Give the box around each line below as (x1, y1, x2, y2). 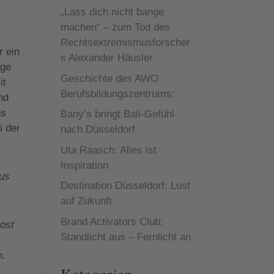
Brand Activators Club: (60, 215, 163, 228)
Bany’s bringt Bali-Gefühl (60, 108, 174, 120)
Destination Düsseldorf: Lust (60, 180, 190, 191)
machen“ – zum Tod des (60, 21, 170, 33)
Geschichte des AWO (60, 72, 158, 84)
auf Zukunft (60, 195, 112, 207)
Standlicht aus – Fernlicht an (60, 231, 191, 243)
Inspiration (60, 159, 108, 171)
